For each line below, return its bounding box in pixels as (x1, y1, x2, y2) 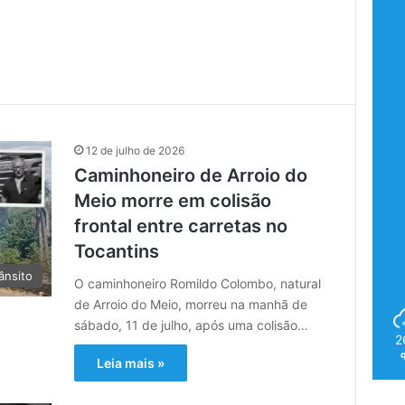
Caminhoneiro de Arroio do (74, 164, 308, 186)
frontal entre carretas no (74, 214, 288, 237)
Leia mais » (97, 354, 165, 371)
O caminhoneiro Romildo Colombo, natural (74, 275, 322, 291)
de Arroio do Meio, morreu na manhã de (74, 296, 308, 312)
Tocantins (74, 240, 160, 262)
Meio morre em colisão (74, 189, 272, 212)
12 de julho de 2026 (86, 143, 185, 157)
